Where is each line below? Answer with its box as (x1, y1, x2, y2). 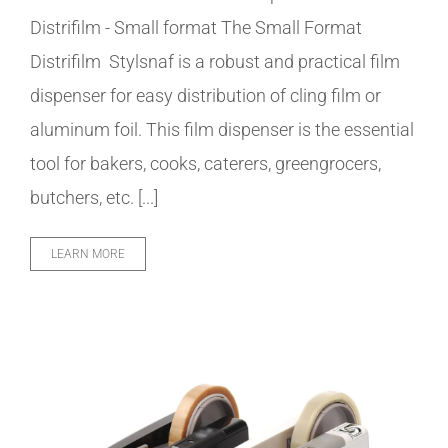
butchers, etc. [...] (30, 187, 158, 209)
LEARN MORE (51, 247, 125, 262)
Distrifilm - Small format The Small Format (30, 17, 362, 39)
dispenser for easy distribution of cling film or (30, 85, 381, 107)
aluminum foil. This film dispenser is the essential (30, 119, 414, 141)
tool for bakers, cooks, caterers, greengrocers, (30, 153, 381, 175)
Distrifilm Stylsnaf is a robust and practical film (30, 51, 400, 73)
